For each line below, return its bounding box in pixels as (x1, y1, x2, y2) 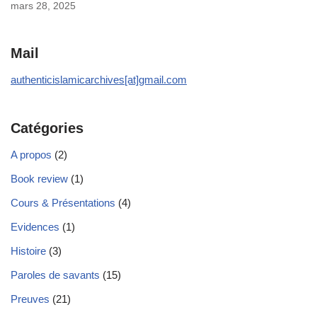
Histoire (11, 245, 46, 258)
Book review (11, 173, 68, 185)
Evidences (11, 221, 59, 234)
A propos (11, 149, 52, 161)
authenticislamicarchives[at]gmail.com (11, 74, 187, 86)
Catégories (11, 120, 83, 137)
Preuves (11, 293, 50, 306)
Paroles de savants (11, 269, 100, 282)
